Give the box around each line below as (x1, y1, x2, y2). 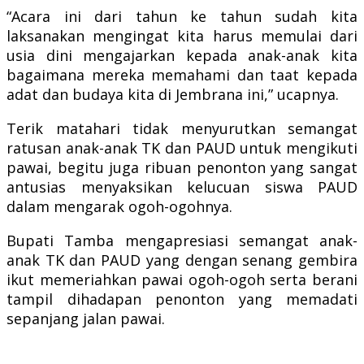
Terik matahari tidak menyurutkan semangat (6, 118, 357, 138)
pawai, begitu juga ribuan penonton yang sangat (6, 157, 357, 177)
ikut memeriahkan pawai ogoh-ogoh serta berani (6, 269, 357, 289)
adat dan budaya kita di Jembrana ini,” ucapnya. (6, 84, 339, 104)
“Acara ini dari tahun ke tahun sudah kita (6, 6, 357, 26)
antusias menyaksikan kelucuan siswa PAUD (6, 176, 357, 197)
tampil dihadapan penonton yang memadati (6, 288, 357, 309)
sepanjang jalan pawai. (6, 308, 165, 328)
